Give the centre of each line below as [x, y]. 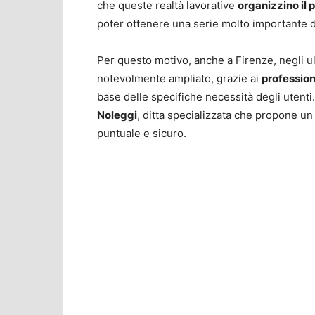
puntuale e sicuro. [142, 134]
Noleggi [117, 115]
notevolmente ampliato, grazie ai [179, 79]
